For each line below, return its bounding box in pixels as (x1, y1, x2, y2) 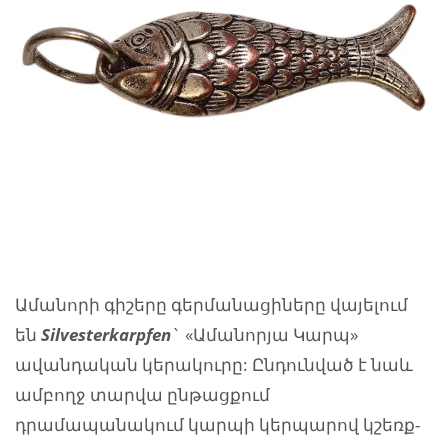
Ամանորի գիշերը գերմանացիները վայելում (15, 292, 408, 316)
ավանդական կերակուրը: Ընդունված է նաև (15, 352, 413, 376)
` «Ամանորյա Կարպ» (171, 322, 358, 346)
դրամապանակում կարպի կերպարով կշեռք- (15, 412, 420, 436)
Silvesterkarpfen (41, 322, 171, 346)
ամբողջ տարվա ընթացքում (15, 382, 270, 406)
